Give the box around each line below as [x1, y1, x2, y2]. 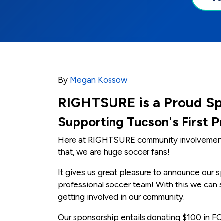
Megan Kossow [70, 75, 127, 85]
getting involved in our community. [58, 192, 184, 202]
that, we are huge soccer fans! [58, 147, 172, 157]
